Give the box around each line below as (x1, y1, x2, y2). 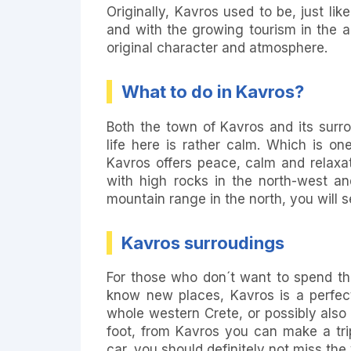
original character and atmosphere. (107, 40, 332, 56)
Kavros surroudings (121, 232, 285, 253)
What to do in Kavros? (121, 81, 305, 103)
